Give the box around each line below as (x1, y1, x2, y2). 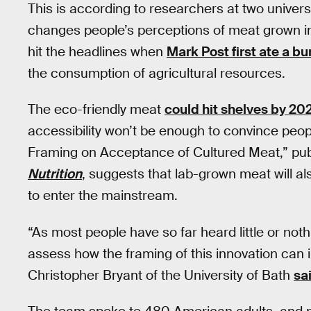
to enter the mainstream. (28, 187, 178, 205)
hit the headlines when (28, 42, 167, 60)
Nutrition (28, 165, 82, 183)
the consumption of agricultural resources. (28, 64, 285, 82)
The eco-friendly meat (28, 101, 165, 119)
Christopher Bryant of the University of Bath (28, 266, 294, 284)
